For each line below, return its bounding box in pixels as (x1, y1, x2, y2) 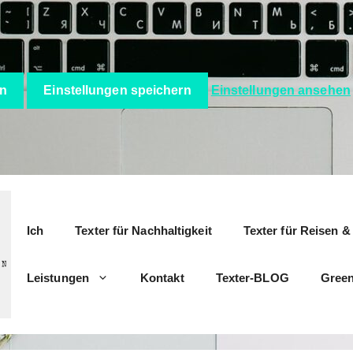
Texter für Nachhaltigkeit (75, 224, 212, 238)
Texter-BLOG (215, 271, 289, 285)
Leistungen (26, 271, 89, 285)
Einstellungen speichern (43, 83, 191, 97)
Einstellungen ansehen (210, 83, 351, 97)
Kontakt (139, 271, 184, 285)
